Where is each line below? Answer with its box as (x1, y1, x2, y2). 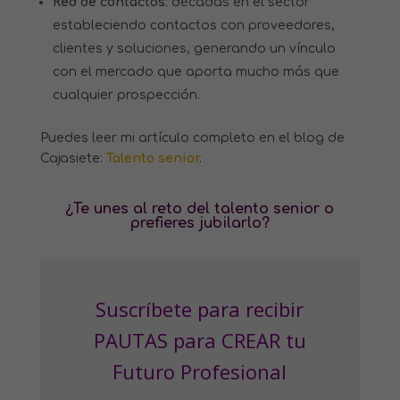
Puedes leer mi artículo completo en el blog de (39, 131, 345, 146)
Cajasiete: (39, 152, 106, 166)
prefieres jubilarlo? (129, 215, 270, 232)
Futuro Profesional (112, 358, 287, 386)
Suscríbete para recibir (96, 296, 304, 323)
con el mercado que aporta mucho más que (52, 65, 339, 79)
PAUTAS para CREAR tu (93, 327, 306, 354)
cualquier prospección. (52, 88, 200, 103)
